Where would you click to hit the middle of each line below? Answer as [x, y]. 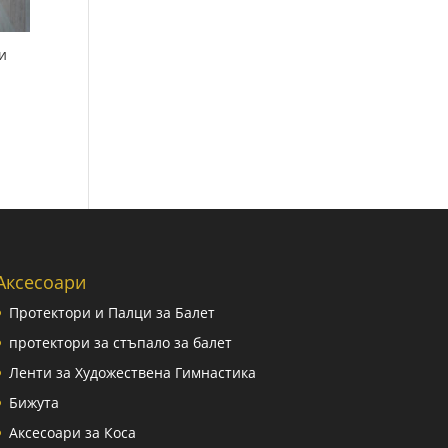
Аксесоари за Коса [72, 433]
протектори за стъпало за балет [120, 343]
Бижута [33, 403]
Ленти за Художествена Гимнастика [132, 373]
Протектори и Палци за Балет [111, 313]
